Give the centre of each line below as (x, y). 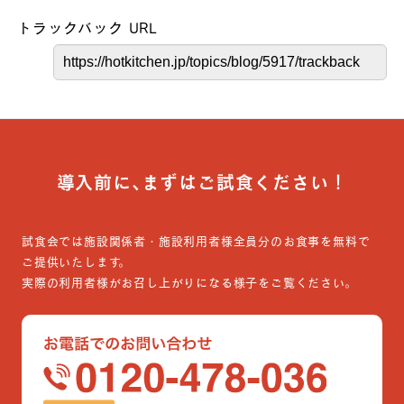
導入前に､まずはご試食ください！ (202, 183)
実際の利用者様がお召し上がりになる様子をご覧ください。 (189, 283)
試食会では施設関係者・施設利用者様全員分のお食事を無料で (196, 241)
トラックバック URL (87, 28)
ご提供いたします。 (77, 262)
